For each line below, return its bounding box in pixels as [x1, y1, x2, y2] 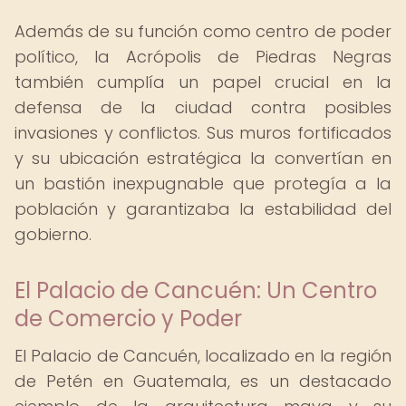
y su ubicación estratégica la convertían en [14, 147, 391, 169]
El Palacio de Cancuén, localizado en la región [14, 344, 391, 367]
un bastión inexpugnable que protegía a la [14, 172, 391, 195]
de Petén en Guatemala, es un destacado [14, 370, 391, 392]
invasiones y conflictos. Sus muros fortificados [14, 121, 391, 144]
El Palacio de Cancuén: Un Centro [14, 275, 377, 305]
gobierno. [14, 223, 92, 246]
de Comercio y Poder [14, 304, 242, 333]
